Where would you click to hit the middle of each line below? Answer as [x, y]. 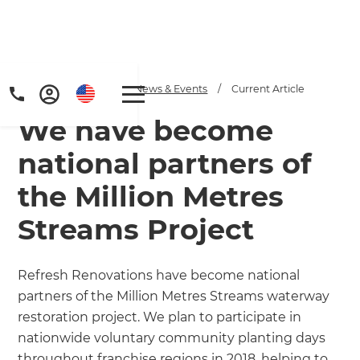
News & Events [171, 88]
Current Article [268, 88]
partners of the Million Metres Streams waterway [174, 296]
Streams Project [136, 229]
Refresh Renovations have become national [159, 275]
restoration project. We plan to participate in [160, 317]
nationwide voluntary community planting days [172, 337]
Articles [92, 88]
